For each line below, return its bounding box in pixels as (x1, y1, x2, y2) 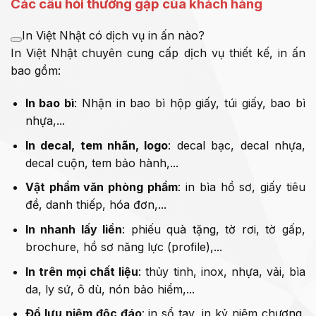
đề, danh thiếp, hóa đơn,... (25, 197, 166, 212)
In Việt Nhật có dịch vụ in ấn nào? (22, 28, 205, 43)
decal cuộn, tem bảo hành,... (25, 155, 178, 170)
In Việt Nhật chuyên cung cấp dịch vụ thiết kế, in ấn (11, 46, 305, 61)
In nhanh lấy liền (25, 221, 123, 236)
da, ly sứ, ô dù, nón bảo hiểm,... (25, 281, 195, 296)
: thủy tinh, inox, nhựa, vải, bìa (138, 264, 306, 279)
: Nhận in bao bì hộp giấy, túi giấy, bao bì (74, 96, 306, 111)
